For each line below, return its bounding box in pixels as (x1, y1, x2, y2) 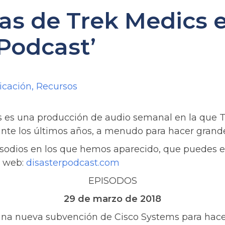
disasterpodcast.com (26, 157, 120, 168)
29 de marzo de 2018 (64, 193, 161, 204)
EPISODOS (88, 175, 137, 186)
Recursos (36, 81, 77, 92)
